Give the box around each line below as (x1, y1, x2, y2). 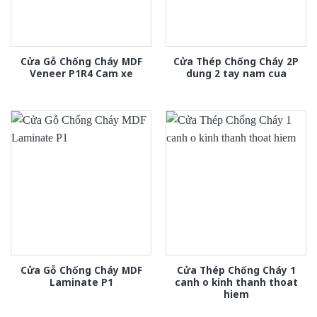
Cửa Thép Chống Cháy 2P (173, 54, 299, 68)
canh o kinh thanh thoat (174, 275, 298, 289)
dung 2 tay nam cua (185, 66, 287, 80)
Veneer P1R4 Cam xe (29, 66, 133, 80)
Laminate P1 (49, 275, 113, 289)
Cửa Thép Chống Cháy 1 (176, 263, 296, 277)
